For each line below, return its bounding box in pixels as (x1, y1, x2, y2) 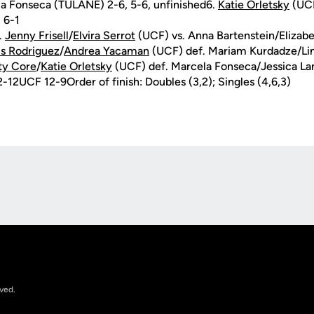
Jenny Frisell (5, 29, 69, 42)
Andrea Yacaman (64, 44, 149, 57)
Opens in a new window (3, 186, 116, 198)
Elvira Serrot (73, 29, 135, 42)
